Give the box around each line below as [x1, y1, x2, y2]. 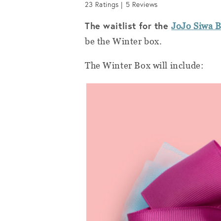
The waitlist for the [85, 20, 172, 32]
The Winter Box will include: [85, 60, 204, 71]
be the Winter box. [85, 36, 162, 47]
